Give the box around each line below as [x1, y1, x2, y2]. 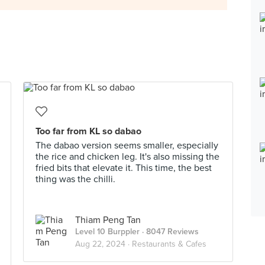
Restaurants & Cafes [132, 239, 206, 249]
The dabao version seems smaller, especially [35, 140, 218, 151]
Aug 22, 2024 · [75, 239, 132, 249]
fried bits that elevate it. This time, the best [35, 162, 212, 174]
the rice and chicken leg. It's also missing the [35, 151, 219, 163]
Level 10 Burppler [75, 227, 140, 237]
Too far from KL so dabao [35, 125, 141, 137]
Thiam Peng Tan [75, 214, 141, 226]
